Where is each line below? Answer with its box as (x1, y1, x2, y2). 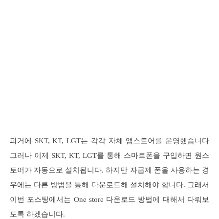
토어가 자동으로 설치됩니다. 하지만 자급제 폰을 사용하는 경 (10, 166, 209, 175)
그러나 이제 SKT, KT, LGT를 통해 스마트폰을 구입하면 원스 (10, 152, 209, 160)
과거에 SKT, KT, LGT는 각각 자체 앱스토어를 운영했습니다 (10, 137, 209, 145)
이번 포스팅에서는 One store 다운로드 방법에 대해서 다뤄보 (10, 196, 209, 204)
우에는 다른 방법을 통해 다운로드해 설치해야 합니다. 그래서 (10, 181, 209, 189)
